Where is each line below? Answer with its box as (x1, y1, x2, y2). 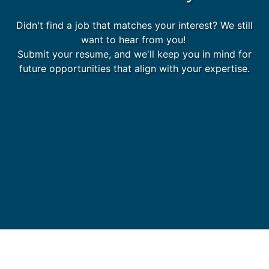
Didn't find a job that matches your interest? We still (16, 19, 253, 31)
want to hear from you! (80, 33, 189, 46)
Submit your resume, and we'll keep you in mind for (17, 47, 252, 60)
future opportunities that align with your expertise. (19, 62, 250, 74)
